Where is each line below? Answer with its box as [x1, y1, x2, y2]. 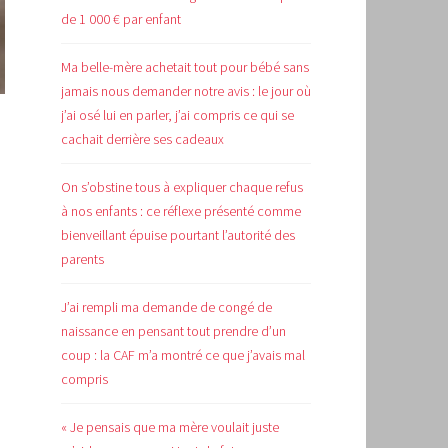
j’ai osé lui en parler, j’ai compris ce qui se [61, 105, 294, 124]
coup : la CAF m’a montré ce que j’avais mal [61, 345, 305, 364]
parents [61, 249, 104, 268]
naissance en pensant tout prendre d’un [61, 321, 286, 340]
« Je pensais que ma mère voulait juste [61, 417, 279, 436]
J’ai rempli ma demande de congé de [61, 297, 272, 316]
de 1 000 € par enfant [61, 9, 181, 28]
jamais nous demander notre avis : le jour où [61, 81, 311, 100]
